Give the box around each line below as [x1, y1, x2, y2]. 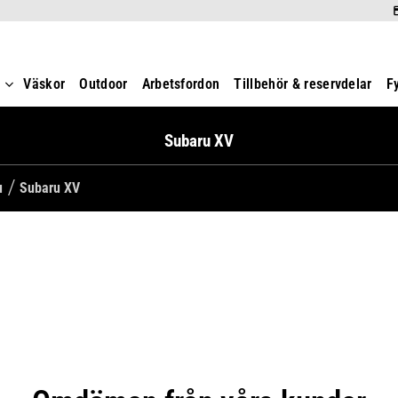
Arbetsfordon [141, 76, 220, 93]
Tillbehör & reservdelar [234, 76, 372, 93]
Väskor [23, 76, 66, 93]
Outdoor [79, 76, 128, 93]
